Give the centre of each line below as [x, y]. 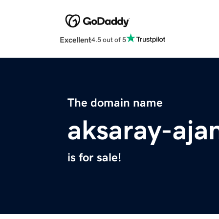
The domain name [115, 103]
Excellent [76, 40]
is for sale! [94, 158]
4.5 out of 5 [109, 39]
